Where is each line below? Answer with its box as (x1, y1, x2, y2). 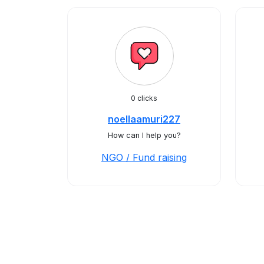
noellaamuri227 (108, 113, 180, 125)
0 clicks (131, 94, 157, 103)
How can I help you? (107, 131, 181, 140)
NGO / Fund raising (101, 151, 187, 163)
